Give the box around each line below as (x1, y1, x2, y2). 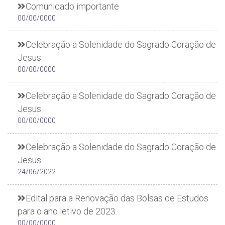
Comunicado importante (26, 1, 119, 12)
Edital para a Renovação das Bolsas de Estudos (26, 193, 208, 203)
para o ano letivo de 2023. (18, 206, 117, 216)
